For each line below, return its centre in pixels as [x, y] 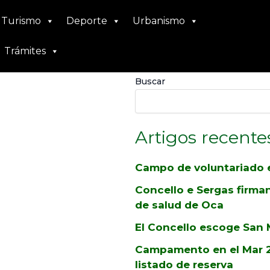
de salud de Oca [179, 205]
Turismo [21, 21]
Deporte [87, 21]
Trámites [25, 51]
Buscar [150, 81]
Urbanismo [159, 21]
